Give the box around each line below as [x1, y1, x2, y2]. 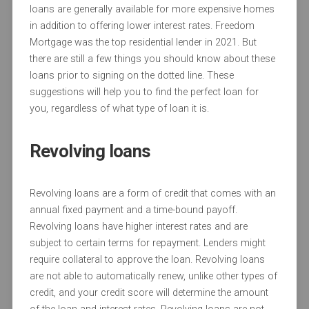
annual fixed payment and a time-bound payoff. [29, 204, 237, 217]
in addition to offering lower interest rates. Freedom [29, 20, 255, 32]
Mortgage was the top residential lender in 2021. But [29, 37, 257, 49]
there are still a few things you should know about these [29, 53, 275, 66]
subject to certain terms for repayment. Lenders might [29, 237, 266, 250]
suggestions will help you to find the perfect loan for [29, 86, 259, 99]
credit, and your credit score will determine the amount [29, 287, 268, 299]
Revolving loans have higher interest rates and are [29, 221, 248, 233]
